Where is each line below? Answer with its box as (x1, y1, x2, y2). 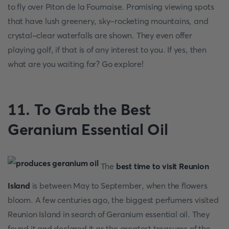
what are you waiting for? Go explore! (8, 59, 144, 69)
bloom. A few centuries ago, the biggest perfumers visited (8, 195, 219, 205)
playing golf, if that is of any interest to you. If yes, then (8, 44, 207, 55)
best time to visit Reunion (116, 161, 209, 171)
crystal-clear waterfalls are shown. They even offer (8, 30, 192, 40)
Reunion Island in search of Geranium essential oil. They (8, 209, 210, 219)
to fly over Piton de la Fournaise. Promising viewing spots (8, 2, 214, 12)
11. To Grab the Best (8, 100, 151, 119)
